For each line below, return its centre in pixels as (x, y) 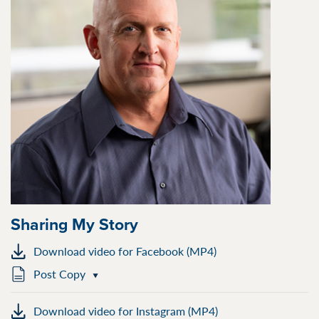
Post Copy (59, 274)
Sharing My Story (74, 224)
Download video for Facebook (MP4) (125, 251)
